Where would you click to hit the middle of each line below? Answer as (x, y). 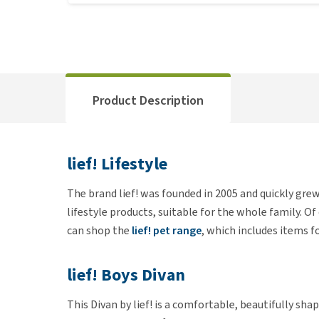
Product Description (148, 100)
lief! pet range (167, 230)
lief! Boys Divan (126, 275)
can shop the (99, 230)
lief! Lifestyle (117, 164)
